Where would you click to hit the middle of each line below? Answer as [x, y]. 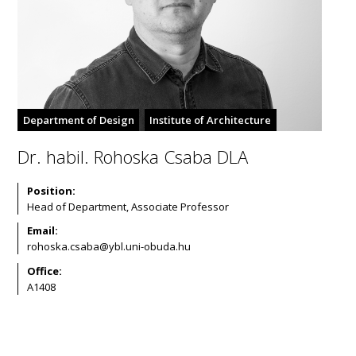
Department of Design [78, 120]
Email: [42, 231]
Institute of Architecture [211, 120]
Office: [44, 271]
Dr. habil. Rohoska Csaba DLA [133, 157]
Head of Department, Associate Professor [128, 206]
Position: [51, 190]
